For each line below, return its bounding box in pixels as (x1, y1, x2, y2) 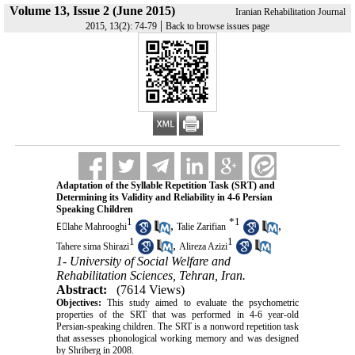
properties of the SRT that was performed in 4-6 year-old (55, 309, 300, 321)
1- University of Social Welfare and (55, 254, 231, 269)
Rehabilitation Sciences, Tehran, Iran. (55, 269, 246, 283)
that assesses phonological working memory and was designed (55, 333, 300, 345)
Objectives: (55, 297, 101, 309)
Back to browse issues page (166, 21, 269, 32)
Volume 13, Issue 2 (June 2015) (10, 4, 175, 17)
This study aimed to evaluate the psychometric (101, 297, 300, 309)
